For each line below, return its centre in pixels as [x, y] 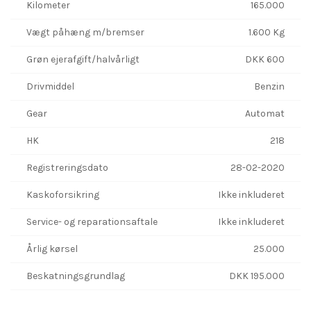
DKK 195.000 [257, 276]
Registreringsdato [67, 167]
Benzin [269, 86]
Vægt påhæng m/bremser [85, 32]
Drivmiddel [50, 86]
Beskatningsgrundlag [76, 276]
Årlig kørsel [52, 249]
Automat [265, 113]
